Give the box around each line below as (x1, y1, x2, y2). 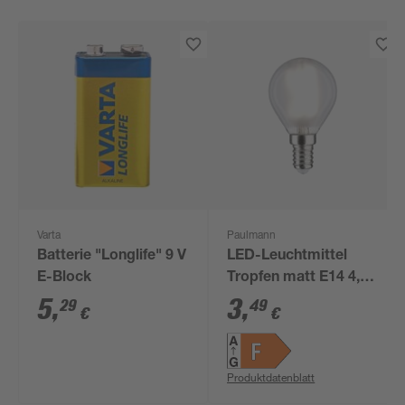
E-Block (37, 271, 92, 286)
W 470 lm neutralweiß (227, 293, 373, 307)
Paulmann (227, 231, 277, 241)
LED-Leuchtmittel (227, 250, 348, 264)
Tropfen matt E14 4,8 (227, 271, 369, 286)
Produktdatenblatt (227, 370, 316, 384)
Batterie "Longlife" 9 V (37, 250, 187, 264)
